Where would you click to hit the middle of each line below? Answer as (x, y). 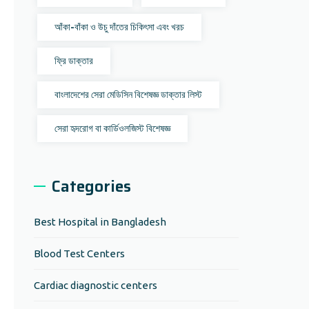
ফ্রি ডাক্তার (74, 61)
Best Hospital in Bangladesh (100, 222)
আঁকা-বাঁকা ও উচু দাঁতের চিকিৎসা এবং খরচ (120, 27)
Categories (92, 186)
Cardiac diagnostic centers (96, 285)
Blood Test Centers (80, 253)
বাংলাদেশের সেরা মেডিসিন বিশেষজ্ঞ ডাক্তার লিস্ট (129, 94)
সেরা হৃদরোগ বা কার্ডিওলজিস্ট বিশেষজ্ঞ (113, 128)
